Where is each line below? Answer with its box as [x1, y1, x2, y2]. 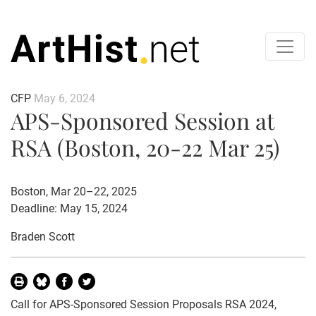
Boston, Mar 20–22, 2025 [11, 184, 137, 198]
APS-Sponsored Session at [11, 104, 274, 135]
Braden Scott [11, 229, 75, 243]
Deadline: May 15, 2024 [11, 201, 128, 215]
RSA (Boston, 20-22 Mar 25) [11, 131, 279, 162]
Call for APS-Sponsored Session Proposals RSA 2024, [11, 297, 276, 311]
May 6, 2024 [34, 91, 95, 105]
